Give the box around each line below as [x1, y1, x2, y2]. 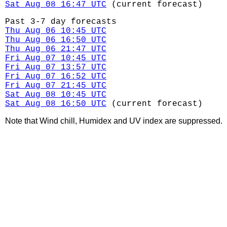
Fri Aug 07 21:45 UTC [5, 81, 106, 90]
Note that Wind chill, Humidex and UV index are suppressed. [5, 117, 222, 125]
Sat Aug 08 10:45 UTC [5, 90, 106, 99]
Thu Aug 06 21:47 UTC [5, 45, 106, 54]
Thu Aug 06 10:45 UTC [5, 26, 106, 35]
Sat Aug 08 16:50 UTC [5, 99, 106, 108]
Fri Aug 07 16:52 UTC [5, 72, 106, 81]
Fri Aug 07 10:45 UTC [5, 54, 106, 63]
